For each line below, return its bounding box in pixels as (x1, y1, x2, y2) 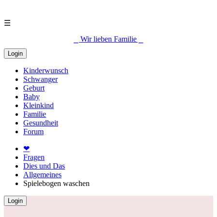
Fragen (23, 153, 45, 161)
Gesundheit (23, 119, 58, 127)
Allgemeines (23, 170, 62, 179)
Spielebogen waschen (23, 179, 90, 187)
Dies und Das (23, 162, 65, 170)
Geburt (23, 84, 45, 92)
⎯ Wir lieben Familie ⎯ (74, 35, 143, 43)
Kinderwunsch (23, 66, 68, 75)
